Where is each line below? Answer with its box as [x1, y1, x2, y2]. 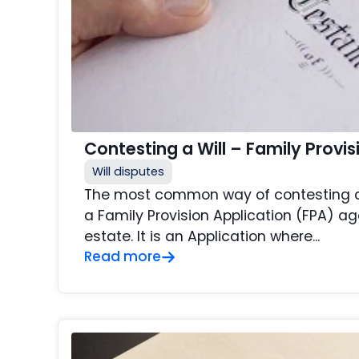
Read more [84, 247, 161, 267]
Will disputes [92, 163, 164, 180]
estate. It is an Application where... [84, 227, 320, 247]
